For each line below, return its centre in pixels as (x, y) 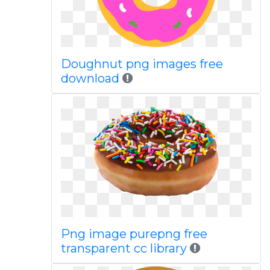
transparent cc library (124, 248)
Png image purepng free (134, 234)
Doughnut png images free (142, 64)
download (90, 78)
